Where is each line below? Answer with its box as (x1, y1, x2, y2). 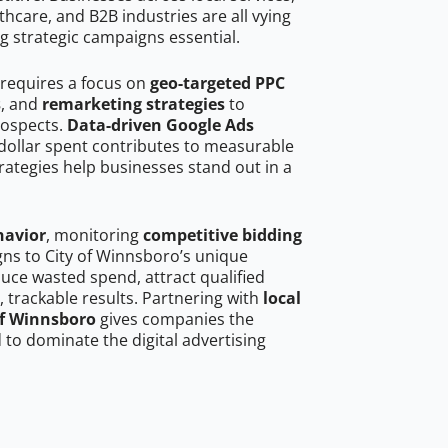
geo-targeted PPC (150, 72, 285, 95)
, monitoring (46, 224, 143, 247)
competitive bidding (143, 224, 302, 247)
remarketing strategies (42, 93, 225, 116)
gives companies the (96, 308, 254, 331)
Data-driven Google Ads (67, 114, 254, 137)
